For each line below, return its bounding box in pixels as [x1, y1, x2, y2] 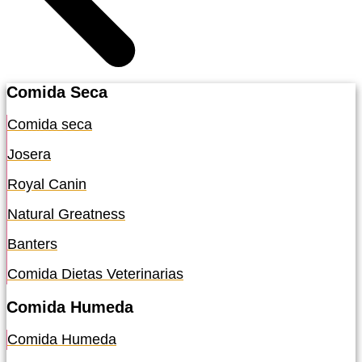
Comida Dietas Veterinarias [7, 266, 183, 283]
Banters [7, 236, 57, 253]
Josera [7, 146, 51, 163]
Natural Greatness [7, 206, 125, 223]
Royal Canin [7, 176, 86, 193]
